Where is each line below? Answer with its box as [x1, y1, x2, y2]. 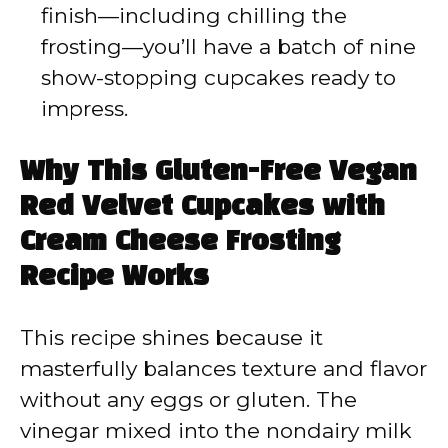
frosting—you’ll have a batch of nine [41, 33, 416, 59]
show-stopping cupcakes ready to [41, 64, 396, 90]
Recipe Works [20, 265, 209, 291]
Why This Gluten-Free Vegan [20, 160, 417, 186]
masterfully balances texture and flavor [20, 356, 427, 382]
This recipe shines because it [20, 325, 323, 351]
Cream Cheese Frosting [20, 230, 340, 256]
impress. [41, 95, 128, 121]
